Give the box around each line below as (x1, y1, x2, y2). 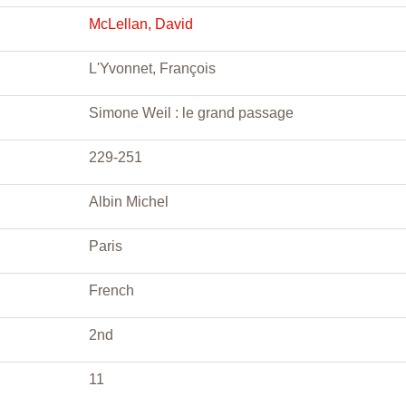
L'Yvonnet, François (89, 61, 216, 76)
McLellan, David (89, 16, 193, 32)
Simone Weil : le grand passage (89, 105, 294, 121)
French (89, 283, 134, 298)
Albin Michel (89, 194, 169, 209)
